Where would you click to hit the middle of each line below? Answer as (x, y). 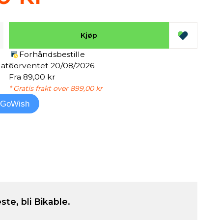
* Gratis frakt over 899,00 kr (55, 88)
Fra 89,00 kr (32, 77)
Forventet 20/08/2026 (51, 66)
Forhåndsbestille (52, 54)
